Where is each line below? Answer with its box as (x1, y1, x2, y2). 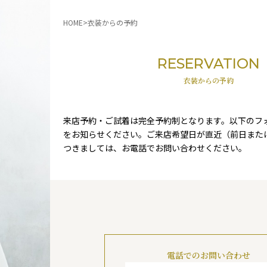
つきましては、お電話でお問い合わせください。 (63, 141, 247, 154)
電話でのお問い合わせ (167, 249, 250, 262)
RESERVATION (157, 55, 260, 73)
